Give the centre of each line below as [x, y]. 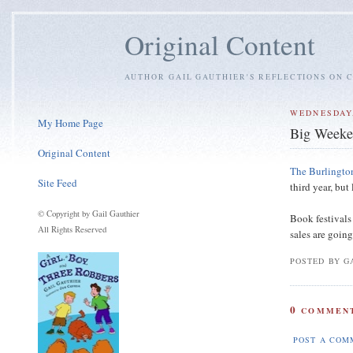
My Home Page [71, 123]
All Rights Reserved [72, 229]
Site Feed [58, 182]
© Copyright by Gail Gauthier [89, 213]
